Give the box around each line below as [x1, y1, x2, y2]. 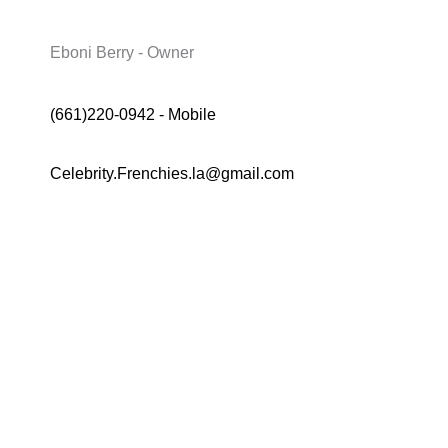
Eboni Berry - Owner [50, 43, 194, 61]
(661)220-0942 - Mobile [50, 105, 216, 123]
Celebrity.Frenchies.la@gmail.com [50, 164, 294, 182]
